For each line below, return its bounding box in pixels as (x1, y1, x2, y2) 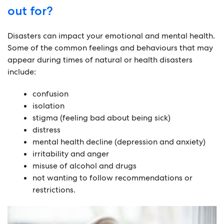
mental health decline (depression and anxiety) (32, 136, 205, 147)
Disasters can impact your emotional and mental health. (7, 30, 215, 41)
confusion (32, 88, 68, 99)
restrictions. (32, 184, 75, 195)
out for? (7, 3, 53, 18)
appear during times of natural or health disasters (7, 54, 192, 65)
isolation (32, 100, 64, 111)
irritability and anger (32, 148, 109, 159)
